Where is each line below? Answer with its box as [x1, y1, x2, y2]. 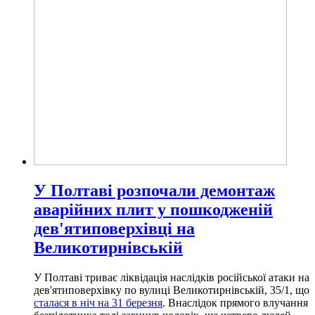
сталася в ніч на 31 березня [34, 297, 162, 309]
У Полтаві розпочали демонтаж [34, 181, 275, 200]
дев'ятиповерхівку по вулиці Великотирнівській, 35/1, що [34, 284, 309, 297]
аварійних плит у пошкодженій [34, 200, 273, 219]
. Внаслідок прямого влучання [162, 297, 308, 309]
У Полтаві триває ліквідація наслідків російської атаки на [34, 271, 309, 284]
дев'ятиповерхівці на [34, 219, 195, 238]
